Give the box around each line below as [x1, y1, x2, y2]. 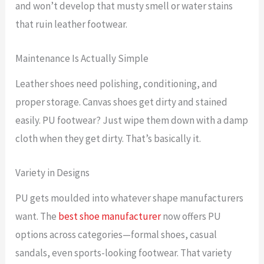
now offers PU [161, 210, 222, 223]
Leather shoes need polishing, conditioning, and [15, 77, 218, 91]
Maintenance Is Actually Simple [15, 52, 149, 65]
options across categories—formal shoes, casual [15, 228, 217, 242]
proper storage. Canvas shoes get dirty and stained [15, 95, 228, 109]
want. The [15, 210, 59, 223]
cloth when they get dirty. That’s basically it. [15, 132, 202, 146]
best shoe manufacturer [58, 210, 161, 223]
